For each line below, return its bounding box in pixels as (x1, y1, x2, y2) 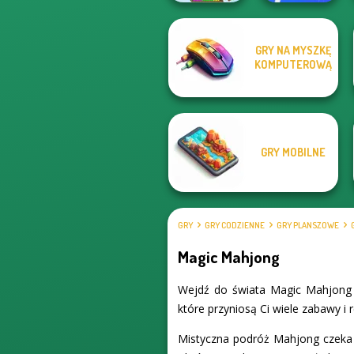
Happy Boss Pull (266, 53, 332, 65)
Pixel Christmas (175, 65, 239, 77)
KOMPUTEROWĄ (254, 58, 332, 71)
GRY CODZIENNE (205, 220, 265, 232)
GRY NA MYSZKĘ (254, 43, 331, 57)
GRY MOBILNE (260, 145, 326, 159)
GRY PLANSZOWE (277, 220, 340, 232)
